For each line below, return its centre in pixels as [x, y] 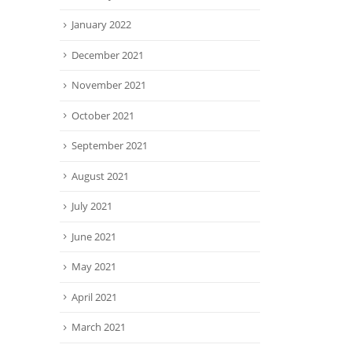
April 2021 [94, 297]
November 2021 [109, 85]
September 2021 [110, 146]
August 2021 [100, 176]
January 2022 [101, 25]
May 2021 [94, 267]
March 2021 [99, 327]
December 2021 [108, 55]
